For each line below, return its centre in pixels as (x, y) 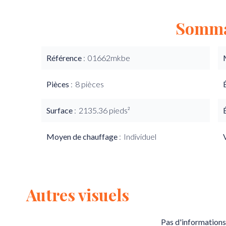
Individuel (140, 136)
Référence (65, 58)
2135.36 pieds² (104, 110)
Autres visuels (78, 194)
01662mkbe (109, 58)
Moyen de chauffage (83, 136)
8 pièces (90, 84)
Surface (60, 110)
